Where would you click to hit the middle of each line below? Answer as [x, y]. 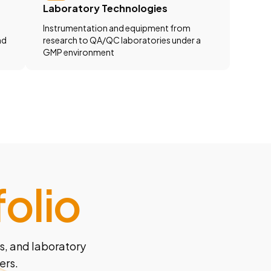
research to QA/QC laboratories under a [122, 40]
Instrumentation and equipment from [117, 28]
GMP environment [79, 52]
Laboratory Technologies [106, 8]
